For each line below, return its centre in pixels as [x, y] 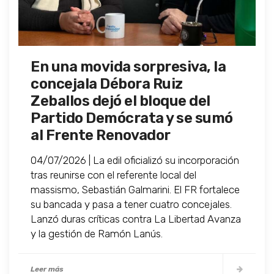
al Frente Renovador [101, 135]
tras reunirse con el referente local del [113, 175]
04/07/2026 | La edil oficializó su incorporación [135, 161]
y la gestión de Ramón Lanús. [97, 234]
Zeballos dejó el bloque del [120, 101]
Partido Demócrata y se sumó [132, 118]
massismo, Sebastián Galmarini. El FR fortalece [135, 190]
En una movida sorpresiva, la [128, 67]
